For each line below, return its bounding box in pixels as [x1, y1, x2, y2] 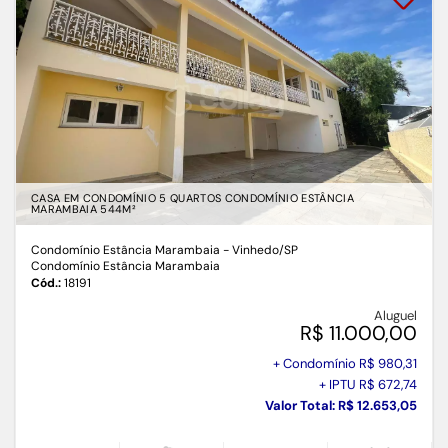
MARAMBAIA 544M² [31, 202, 136, 217]
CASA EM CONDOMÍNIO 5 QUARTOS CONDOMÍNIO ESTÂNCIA [31, 191, 354, 206]
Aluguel [374, 307, 417, 325]
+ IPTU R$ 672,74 [319, 376, 417, 394]
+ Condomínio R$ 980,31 [273, 355, 417, 373]
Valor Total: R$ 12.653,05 [265, 397, 417, 415]
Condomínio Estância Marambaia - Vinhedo [31, 242, 279, 259]
